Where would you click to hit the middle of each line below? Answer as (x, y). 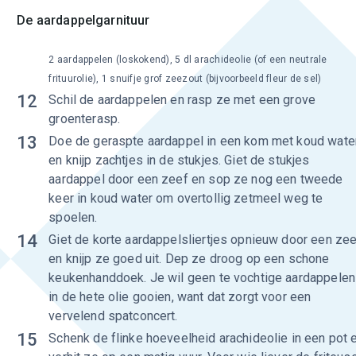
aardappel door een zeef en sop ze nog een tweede (196, 179)
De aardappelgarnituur (83, 20)
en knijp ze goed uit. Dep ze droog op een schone (189, 259)
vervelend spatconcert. (113, 316)
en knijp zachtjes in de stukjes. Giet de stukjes (179, 160)
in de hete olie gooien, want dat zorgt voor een (180, 297)
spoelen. (73, 217)
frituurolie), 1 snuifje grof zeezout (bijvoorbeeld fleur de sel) (185, 79)
